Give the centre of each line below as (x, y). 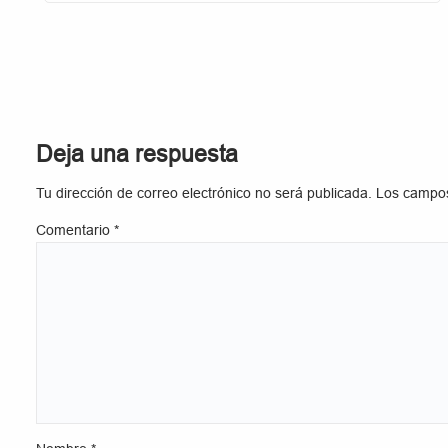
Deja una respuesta (137, 153)
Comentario (75, 231)
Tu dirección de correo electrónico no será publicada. (204, 194)
